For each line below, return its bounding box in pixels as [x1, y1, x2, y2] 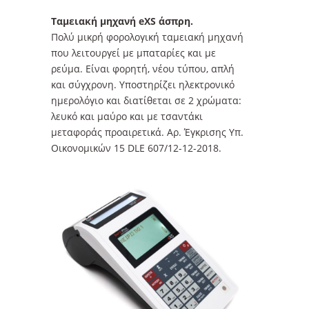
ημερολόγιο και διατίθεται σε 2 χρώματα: [51, 94, 241, 107]
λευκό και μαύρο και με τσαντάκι [51, 110, 203, 123]
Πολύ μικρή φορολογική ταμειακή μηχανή [51, 30, 243, 43]
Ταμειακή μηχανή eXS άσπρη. [51, 14, 193, 28]
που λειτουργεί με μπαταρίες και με [51, 46, 216, 59]
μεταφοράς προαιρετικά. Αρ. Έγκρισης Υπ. [51, 126, 243, 139]
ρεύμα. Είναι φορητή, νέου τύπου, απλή [51, 62, 235, 75]
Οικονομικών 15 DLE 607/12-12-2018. [51, 141, 221, 154]
